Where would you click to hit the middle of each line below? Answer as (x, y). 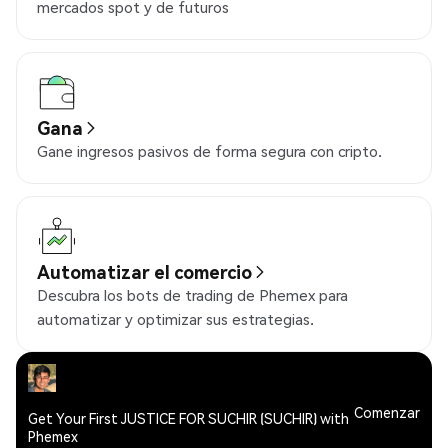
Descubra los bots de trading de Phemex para (192, 295)
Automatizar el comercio (144, 272)
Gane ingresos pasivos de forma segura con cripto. (209, 151)
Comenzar (387, 411)
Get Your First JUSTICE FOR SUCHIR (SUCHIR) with (188, 418)
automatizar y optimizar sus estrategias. (175, 319)
